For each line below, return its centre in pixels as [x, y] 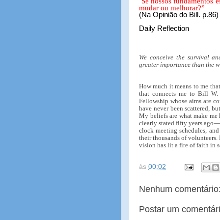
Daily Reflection [164, 28]
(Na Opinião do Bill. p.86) [179, 15]
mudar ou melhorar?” [173, 8]
